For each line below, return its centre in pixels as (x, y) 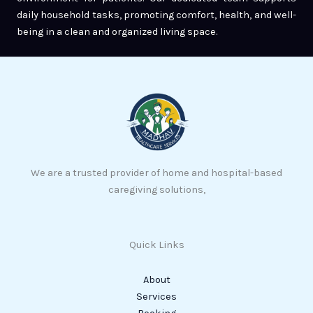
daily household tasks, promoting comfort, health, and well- (156, 15)
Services (156, 296)
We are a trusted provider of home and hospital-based (156, 173)
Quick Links (156, 245)
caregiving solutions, (156, 189)
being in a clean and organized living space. (117, 31)
